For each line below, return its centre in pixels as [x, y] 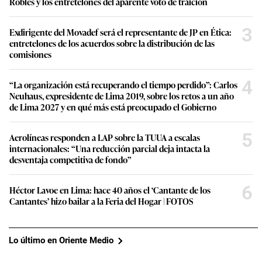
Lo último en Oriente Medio [61, 241]
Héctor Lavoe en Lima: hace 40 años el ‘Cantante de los [110, 189]
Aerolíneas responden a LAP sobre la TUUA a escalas [105, 137]
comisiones [30, 54]
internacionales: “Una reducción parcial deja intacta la [110, 148]
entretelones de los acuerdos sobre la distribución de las [112, 43]
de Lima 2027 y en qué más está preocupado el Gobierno [113, 106]
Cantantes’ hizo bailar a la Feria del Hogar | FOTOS [101, 201]
